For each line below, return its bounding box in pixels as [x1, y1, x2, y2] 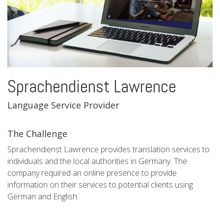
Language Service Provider [7, 99, 119, 111]
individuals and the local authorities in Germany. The [7, 156, 187, 167]
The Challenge [7, 128, 67, 140]
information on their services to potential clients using [7, 179, 193, 191]
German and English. [7, 191, 79, 202]
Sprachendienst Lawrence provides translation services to [7, 144, 210, 155]
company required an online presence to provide [7, 167, 177, 179]
